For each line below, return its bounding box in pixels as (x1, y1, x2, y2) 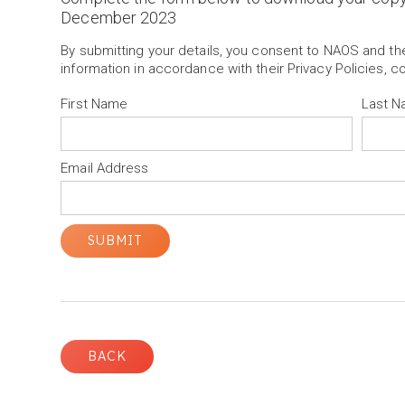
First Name (61, 96, 128, 112)
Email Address (61, 160, 149, 176)
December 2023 (61, 8, 177, 27)
